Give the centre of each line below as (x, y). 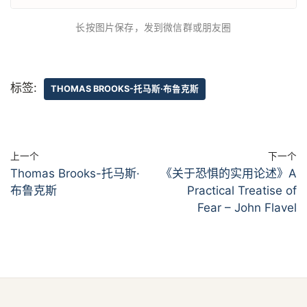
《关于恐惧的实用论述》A (229, 174)
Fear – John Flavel (247, 208)
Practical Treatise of (242, 191)
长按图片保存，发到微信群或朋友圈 (153, 28)
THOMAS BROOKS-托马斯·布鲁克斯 (125, 89)
